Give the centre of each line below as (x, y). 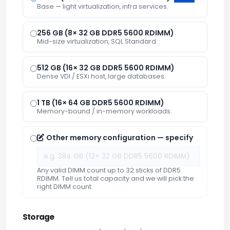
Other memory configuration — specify (120, 137)
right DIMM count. (65, 186)
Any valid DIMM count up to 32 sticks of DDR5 (109, 170)
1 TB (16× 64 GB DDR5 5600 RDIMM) (101, 102)
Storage (39, 217)
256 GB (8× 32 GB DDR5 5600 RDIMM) (106, 33)
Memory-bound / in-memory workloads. (104, 111)
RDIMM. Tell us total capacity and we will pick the (116, 178)
